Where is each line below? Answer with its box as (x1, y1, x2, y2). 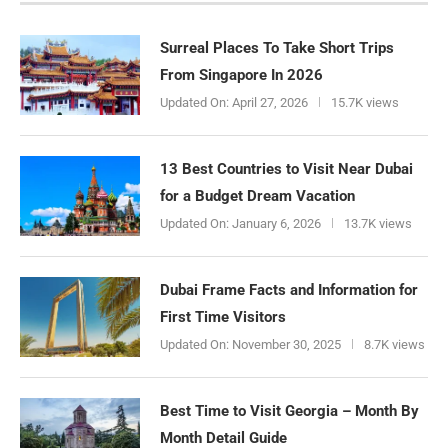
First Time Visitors (160, 308, 286, 327)
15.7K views (331, 95, 399, 111)
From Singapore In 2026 (160, 66, 323, 85)
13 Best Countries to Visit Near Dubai (160, 160, 413, 179)
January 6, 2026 (229, 216, 321, 232)
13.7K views (344, 216, 412, 232)
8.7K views (364, 337, 425, 353)
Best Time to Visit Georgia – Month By (160, 402, 419, 421)
